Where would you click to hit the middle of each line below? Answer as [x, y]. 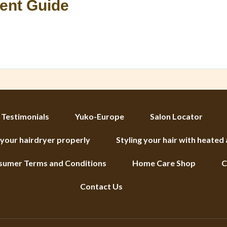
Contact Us [101, 186]
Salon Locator [176, 116]
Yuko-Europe [100, 116]
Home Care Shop [164, 163]
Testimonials [25, 116]
